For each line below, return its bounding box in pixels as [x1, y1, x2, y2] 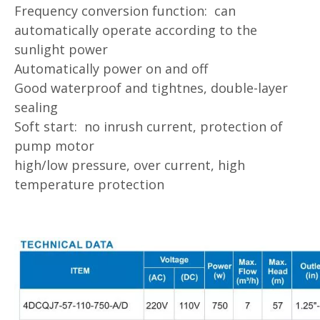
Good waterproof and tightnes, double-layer [14, 79, 288, 96]
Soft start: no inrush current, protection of [14, 117, 283, 135]
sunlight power [14, 40, 108, 58]
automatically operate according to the [14, 21, 257, 39]
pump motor [14, 136, 94, 154]
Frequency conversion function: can [14, 1, 236, 19]
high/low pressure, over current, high [14, 156, 245, 174]
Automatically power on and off [14, 59, 208, 77]
